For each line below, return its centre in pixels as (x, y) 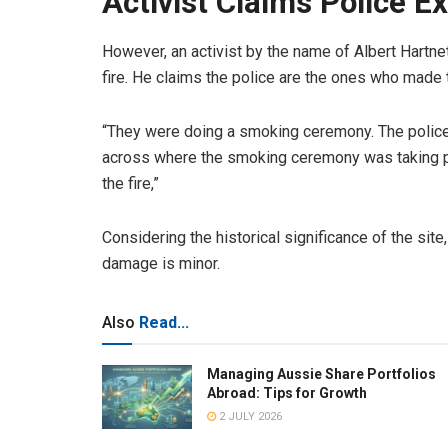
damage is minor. (165, 264)
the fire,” (130, 184)
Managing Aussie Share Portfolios (321, 374)
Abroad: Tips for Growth (287, 393)
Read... (164, 323)
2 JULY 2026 (249, 417)
